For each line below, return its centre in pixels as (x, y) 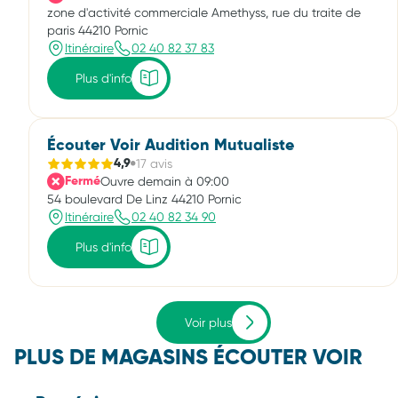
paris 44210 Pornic (98, 30)
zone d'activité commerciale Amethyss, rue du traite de (204, 12)
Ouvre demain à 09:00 (165, 181)
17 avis (154, 163)
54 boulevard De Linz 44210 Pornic (144, 199)
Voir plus (208, 322)
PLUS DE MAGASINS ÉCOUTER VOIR (188, 358)
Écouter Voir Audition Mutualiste (171, 146)
